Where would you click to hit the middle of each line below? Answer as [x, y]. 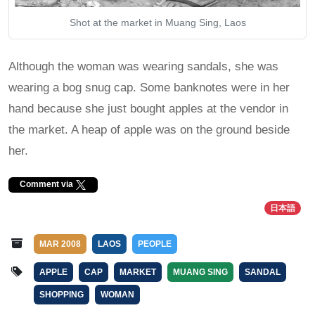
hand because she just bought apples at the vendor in [148, 108]
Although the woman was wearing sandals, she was [143, 66]
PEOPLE [155, 244]
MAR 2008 [60, 244]
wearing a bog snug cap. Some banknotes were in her [149, 87]
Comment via [47, 185]
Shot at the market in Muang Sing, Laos [157, 22]
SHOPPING [62, 294]
